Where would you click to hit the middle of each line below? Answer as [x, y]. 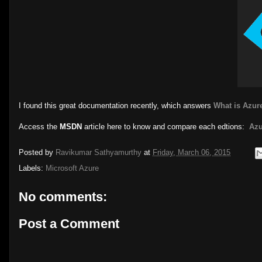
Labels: [32, 168]
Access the [39, 127]
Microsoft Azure [72, 168]
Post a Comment [69, 223]
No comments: [63, 197]
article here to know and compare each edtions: [167, 127]
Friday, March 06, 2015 [192, 153]
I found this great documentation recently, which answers [116, 106]
